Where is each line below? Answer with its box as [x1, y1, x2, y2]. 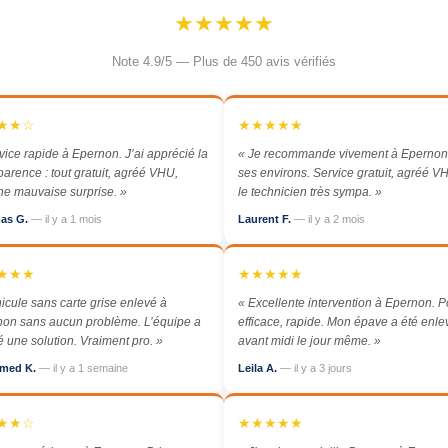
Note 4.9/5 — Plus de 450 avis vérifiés [112, 54, 336, 69]
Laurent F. [238, 213, 294, 225]
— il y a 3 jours [280, 362, 352, 374]
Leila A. [238, 362, 280, 374]
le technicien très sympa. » [238, 185, 382, 199]
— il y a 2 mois [294, 213, 365, 225]
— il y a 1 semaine [39, 362, 128, 374]
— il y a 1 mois [31, 213, 102, 225]
